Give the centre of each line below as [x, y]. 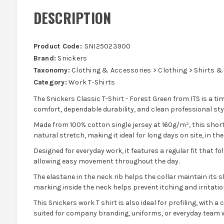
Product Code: [57, 46]
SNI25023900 [107, 46]
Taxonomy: [51, 70]
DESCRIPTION [72, 17]
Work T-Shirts [91, 82]
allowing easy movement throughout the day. [106, 161]
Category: [50, 82]
